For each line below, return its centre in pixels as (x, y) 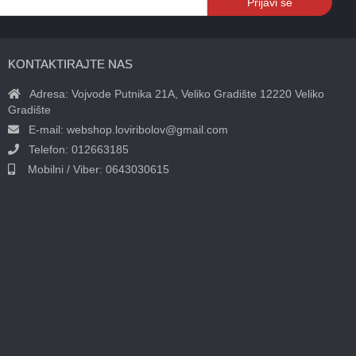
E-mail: (43, 130)
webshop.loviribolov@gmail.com (147, 130)
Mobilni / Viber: (59, 170)
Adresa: (46, 94)
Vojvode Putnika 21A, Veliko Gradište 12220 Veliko (198, 94)
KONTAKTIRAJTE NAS (70, 64)
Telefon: (45, 150)
